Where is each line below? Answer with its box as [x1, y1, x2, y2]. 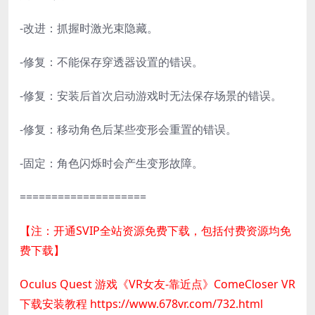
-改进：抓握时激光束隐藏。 [20, 20, 158, 37]
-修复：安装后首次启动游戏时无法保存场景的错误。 [20, 88, 282, 104]
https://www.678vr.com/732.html [90, 296, 263, 312]
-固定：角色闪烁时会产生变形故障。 [20, 155, 203, 172]
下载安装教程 [20, 296, 90, 312]
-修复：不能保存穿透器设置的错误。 [20, 54, 203, 70]
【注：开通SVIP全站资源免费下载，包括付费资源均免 [20, 223, 291, 239]
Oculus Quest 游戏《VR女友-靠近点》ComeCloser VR [20, 276, 295, 292]
